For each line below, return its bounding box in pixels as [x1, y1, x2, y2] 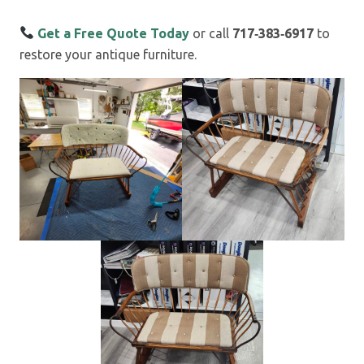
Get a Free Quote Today [37, 25, 190, 41]
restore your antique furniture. [19, 46, 197, 62]
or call [189, 25, 233, 41]
